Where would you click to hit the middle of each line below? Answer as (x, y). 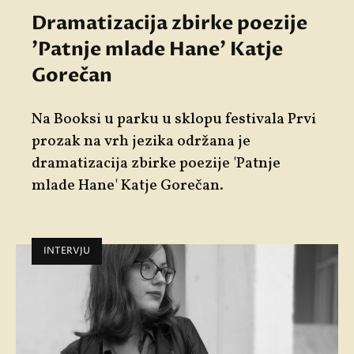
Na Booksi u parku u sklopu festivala (160, 120)
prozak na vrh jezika (104, 142)
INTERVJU (67, 251)
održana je (214, 142)
